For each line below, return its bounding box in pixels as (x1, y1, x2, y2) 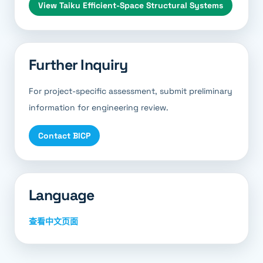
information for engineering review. (29, 102, 168, 113)
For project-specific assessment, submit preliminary (29, 86, 232, 96)
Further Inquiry (29, 56, 128, 74)
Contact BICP (38, 130, 90, 141)
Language (29, 186, 95, 204)
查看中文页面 (29, 216, 78, 227)
